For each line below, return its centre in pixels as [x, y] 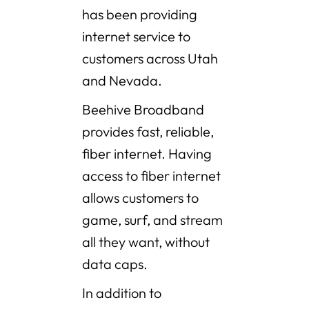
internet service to [136, 37]
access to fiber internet [151, 176]
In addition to [122, 293]
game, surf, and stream [152, 220]
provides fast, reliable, [148, 132]
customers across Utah [150, 59]
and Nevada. [122, 81]
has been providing [140, 14]
